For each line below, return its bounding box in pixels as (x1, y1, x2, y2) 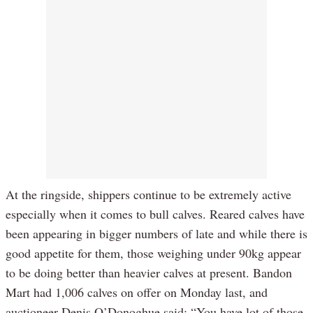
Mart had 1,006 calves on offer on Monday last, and (6, 283, 268, 300)
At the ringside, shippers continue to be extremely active (6, 185, 291, 203)
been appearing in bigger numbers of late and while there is (6, 224, 307, 242)
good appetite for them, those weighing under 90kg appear (6, 244, 301, 261)
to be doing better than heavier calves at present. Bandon (6, 263, 292, 281)
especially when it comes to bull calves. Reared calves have (6, 205, 305, 222)
